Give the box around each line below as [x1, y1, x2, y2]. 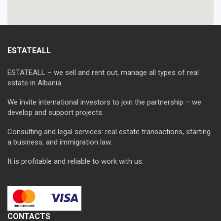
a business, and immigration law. [7, 138, 112, 147]
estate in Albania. [7, 78, 63, 87]
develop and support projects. [7, 108, 104, 117]
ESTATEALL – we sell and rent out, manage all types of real [7, 68, 199, 77]
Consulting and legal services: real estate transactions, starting [7, 127, 211, 136]
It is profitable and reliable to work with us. [7, 157, 144, 166]
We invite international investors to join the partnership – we [7, 98, 201, 107]
